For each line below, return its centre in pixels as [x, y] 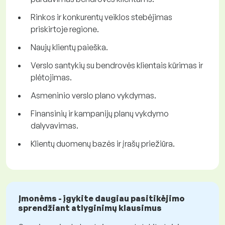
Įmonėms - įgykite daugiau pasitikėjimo [101, 199]
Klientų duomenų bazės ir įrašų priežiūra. [103, 144]
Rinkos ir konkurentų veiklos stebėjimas [101, 17]
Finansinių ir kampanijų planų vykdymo [100, 114]
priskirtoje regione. [65, 29]
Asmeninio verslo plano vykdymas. [93, 96]
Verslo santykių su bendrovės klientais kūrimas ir [117, 66]
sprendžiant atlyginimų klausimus [90, 208]
